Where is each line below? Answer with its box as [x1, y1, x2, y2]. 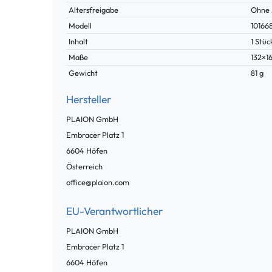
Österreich [66, 161, 103, 172]
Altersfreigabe [69, 5, 119, 15]
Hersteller [66, 92, 111, 107]
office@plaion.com [66, 177, 129, 188]
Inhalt [69, 36, 89, 47]
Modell [69, 21, 92, 31]
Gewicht [69, 68, 98, 78]
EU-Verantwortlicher [66, 204, 163, 219]
